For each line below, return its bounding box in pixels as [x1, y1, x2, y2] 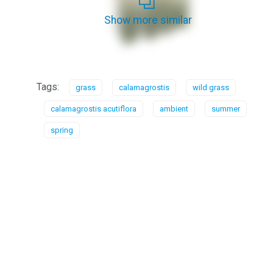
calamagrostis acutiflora [51, 104, 136, 113]
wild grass [193, 83, 229, 92]
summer [211, 104, 240, 113]
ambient [160, 104, 188, 113]
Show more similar [104, 14, 192, 26]
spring [51, 126, 73, 135]
